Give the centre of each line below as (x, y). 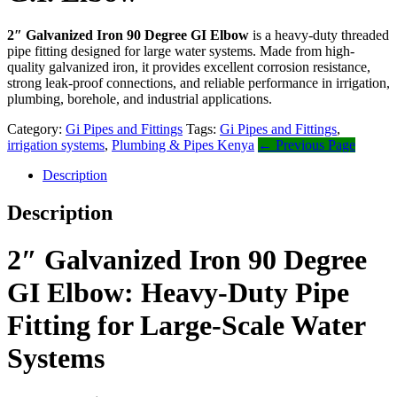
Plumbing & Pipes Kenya (183, 144)
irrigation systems (56, 144)
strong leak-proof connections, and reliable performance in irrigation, (198, 82)
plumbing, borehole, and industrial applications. (140, 98)
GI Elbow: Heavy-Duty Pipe (178, 293)
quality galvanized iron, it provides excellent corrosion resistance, (189, 66)
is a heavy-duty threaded (319, 35)
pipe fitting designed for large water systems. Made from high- (181, 51)
